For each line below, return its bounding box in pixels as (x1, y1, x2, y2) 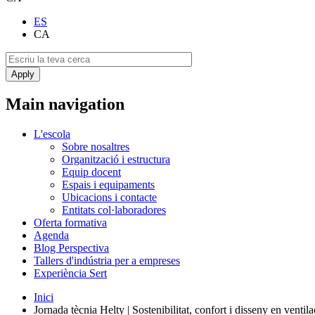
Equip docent (62, 166, 121, 179)
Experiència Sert (34, 267, 107, 280)
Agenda (34, 229, 69, 242)
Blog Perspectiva (34, 242, 109, 255)
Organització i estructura (62, 153, 170, 166)
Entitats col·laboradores (62, 204, 166, 217)
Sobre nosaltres (62, 141, 129, 153)
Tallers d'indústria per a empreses (34, 255, 180, 267)
